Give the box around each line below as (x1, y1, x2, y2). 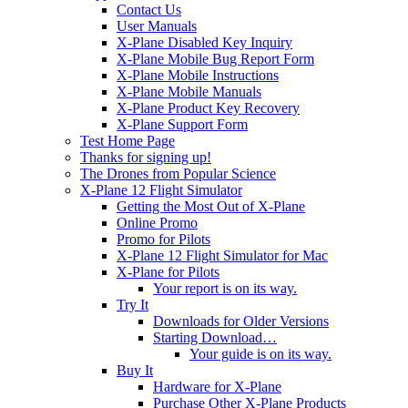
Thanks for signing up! (80, 148, 211, 165)
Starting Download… (153, 329, 277, 345)
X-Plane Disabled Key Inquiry (117, 34, 292, 50)
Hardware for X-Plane (153, 378, 281, 394)
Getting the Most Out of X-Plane (117, 198, 305, 214)
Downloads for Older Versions (153, 312, 329, 329)
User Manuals (117, 17, 197, 34)
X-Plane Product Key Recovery (117, 99, 300, 116)
